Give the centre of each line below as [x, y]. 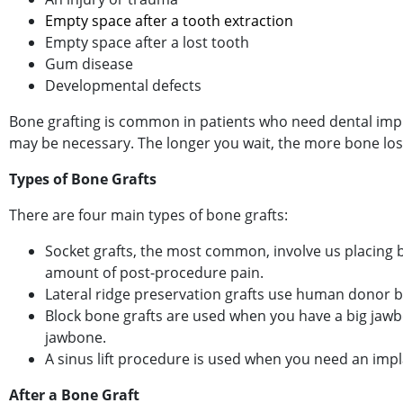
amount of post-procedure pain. [154, 273]
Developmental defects [123, 85]
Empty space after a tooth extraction [169, 21]
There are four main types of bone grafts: [148, 215]
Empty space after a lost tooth [147, 42]
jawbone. [76, 337]
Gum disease [89, 64]
